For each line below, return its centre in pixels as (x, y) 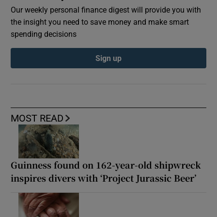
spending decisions (44, 34)
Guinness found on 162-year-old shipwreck (106, 164)
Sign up (108, 58)
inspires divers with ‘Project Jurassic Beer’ (104, 178)
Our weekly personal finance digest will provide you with (106, 9)
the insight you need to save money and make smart (100, 22)
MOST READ (37, 118)
